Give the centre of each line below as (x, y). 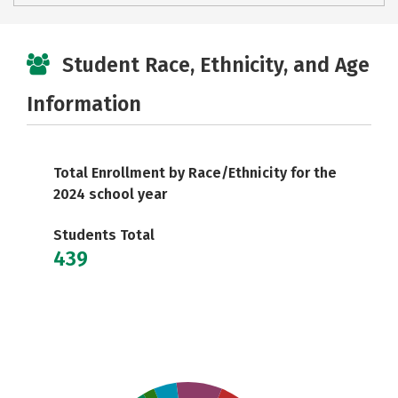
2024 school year (110, 194)
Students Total (104, 235)
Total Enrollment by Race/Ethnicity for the (195, 173)
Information (84, 104)
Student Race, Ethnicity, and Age (216, 65)
